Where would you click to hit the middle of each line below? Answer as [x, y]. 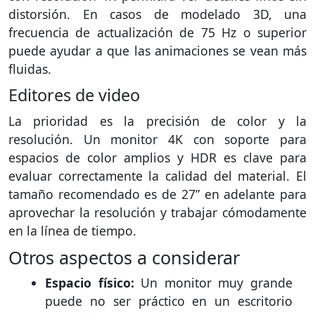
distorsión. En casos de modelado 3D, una [157, 14]
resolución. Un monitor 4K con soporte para [157, 139]
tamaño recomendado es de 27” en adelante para [157, 194]
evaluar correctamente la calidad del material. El [157, 175]
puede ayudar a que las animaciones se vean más [157, 50]
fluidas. [30, 69]
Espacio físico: [90, 282]
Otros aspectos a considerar [124, 257]
